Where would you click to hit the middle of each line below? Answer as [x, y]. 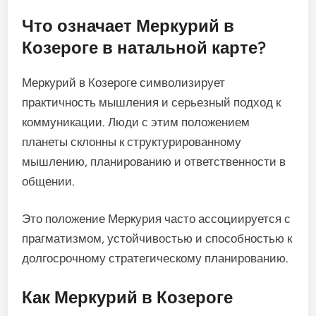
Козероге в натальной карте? [144, 47]
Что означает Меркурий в [128, 25]
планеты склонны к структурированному [132, 141]
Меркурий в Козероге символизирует [124, 82]
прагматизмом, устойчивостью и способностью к [157, 239]
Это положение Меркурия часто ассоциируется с [157, 219]
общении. [49, 181]
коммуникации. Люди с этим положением [136, 122]
